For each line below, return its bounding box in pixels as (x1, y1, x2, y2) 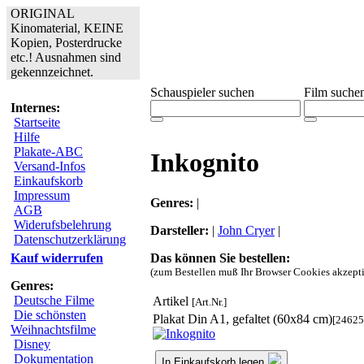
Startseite (14, 115, 60, 129)
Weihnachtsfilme (11, 323, 96, 336)
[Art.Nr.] (192, 295, 227, 308)
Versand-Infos (14, 159, 85, 173)
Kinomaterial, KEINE (11, 21, 123, 35)
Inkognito (150, 148, 259, 178)
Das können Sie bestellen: (150, 250, 290, 265)
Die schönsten (14, 308, 86, 322)
